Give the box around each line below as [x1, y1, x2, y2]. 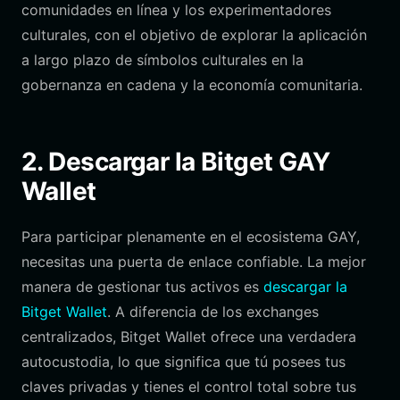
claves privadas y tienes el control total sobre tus [21, 378, 356, 396]
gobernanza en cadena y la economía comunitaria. [21, 76, 362, 94]
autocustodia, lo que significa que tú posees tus [21, 353, 346, 371]
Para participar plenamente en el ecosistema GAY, [21, 228, 360, 246]
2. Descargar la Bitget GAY [21, 146, 330, 177]
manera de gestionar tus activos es [21, 278, 263, 296]
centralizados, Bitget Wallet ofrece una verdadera [21, 328, 356, 346]
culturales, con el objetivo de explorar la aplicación [21, 26, 367, 44]
